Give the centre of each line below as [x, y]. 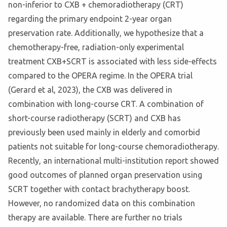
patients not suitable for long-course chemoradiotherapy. [113, 147]
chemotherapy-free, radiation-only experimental [96, 47]
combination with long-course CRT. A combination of [106, 104]
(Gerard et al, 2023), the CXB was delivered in [90, 90]
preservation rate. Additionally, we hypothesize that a [106, 33]
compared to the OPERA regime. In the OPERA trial [100, 76]
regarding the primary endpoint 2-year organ [90, 19]
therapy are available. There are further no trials [95, 218]
